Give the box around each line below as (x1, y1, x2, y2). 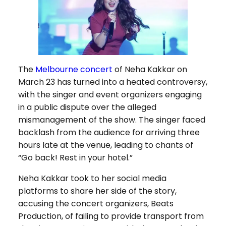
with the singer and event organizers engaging (18, 89, 202, 101)
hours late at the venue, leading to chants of (18, 139, 193, 151)
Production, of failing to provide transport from (18, 210, 204, 222)
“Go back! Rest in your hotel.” (18, 152, 133, 164)
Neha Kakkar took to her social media (18, 173, 166, 185)
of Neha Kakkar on (112, 64, 187, 76)
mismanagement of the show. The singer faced (18, 114, 205, 126)
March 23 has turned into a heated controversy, (18, 76, 207, 88)
